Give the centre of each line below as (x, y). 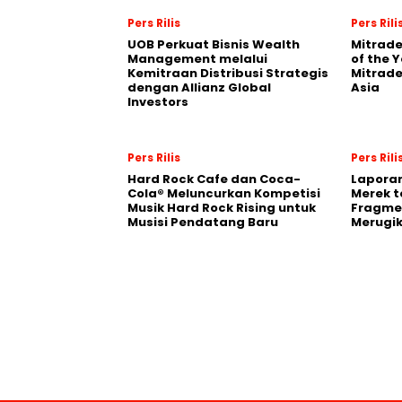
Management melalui (197, 58)
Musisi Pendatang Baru (203, 222)
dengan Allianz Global (199, 87)
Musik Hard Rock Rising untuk (222, 207)
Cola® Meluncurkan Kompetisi (224, 193)
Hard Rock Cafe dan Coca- (214, 179)
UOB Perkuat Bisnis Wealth (214, 44)
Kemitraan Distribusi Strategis (228, 73)
